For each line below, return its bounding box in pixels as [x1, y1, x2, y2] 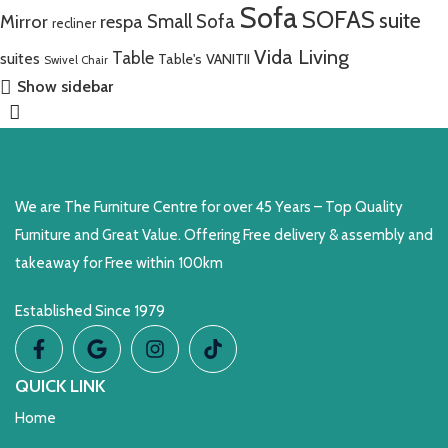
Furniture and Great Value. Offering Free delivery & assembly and [15, 226, 433, 244]
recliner [52, 15, 96, 31]
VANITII [206, 50, 250, 68]
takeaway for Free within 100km [15, 254, 226, 272]
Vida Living [254, 44, 349, 69]
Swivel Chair [44, 53, 108, 67]
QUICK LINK [15, 375, 105, 397]
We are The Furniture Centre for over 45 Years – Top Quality [15, 198, 403, 216]
